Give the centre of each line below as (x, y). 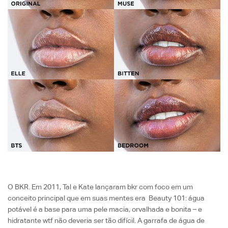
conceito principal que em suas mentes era (78, 198)
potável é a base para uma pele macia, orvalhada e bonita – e (105, 209)
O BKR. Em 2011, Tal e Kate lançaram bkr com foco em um (100, 187)
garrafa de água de (173, 220)
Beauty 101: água (177, 198)
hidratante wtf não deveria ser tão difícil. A (75, 220)
